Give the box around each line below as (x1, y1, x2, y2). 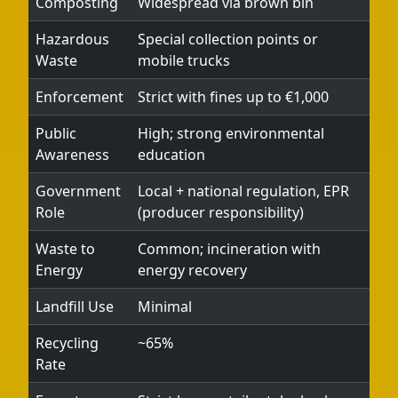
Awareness (36, 145, 109, 164)
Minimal (138, 297, 192, 316)
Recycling (36, 333, 99, 353)
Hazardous (36, 29, 109, 49)
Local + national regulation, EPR (138, 181, 349, 201)
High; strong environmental (138, 123, 324, 143)
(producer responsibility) (138, 203, 304, 222)
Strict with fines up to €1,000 (138, 87, 329, 107)
